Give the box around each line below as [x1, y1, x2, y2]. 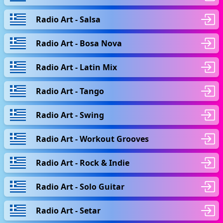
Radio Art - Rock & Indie [36, 157, 129, 168]
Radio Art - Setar [36, 205, 101, 216]
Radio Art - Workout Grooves [36, 133, 149, 144]
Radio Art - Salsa [36, 13, 101, 25]
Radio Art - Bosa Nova [36, 37, 122, 49]
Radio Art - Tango [36, 85, 104, 97]
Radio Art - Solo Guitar [36, 181, 124, 192]
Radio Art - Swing [36, 109, 104, 120]
